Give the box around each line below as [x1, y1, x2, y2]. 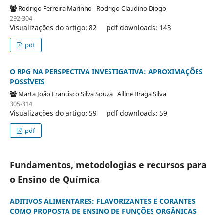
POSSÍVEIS [9, 76, 44, 86]
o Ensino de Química [9, 173, 100, 185]
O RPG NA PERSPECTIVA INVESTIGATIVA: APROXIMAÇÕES [9, 66, 203, 76]
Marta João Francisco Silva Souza [18, 89, 117, 98]
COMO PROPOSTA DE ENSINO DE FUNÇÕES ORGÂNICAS [9, 206, 197, 216]
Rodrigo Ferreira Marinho [18, 3, 96, 13]
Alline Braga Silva [117, 89, 169, 98]
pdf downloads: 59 [106, 108, 167, 118]
